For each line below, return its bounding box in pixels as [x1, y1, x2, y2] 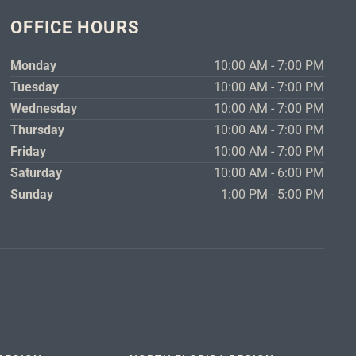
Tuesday [10, 79, 60, 95]
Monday [10, 57, 57, 73]
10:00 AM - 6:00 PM [214, 164, 325, 180]
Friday [10, 143, 47, 159]
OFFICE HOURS [10, 17, 141, 37]
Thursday [10, 122, 65, 137]
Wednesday [10, 100, 78, 116]
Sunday [10, 186, 54, 202]
